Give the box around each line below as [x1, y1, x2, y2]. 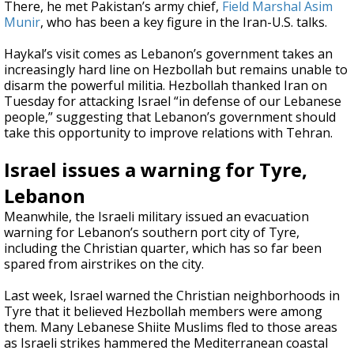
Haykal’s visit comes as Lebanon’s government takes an [4, 44, 333, 62]
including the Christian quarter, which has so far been [4, 239, 322, 257]
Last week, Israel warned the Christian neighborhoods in [4, 286, 340, 304]
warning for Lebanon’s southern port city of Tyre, [4, 223, 299, 241]
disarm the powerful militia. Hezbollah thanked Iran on [4, 76, 327, 94]
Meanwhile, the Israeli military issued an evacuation [4, 207, 309, 225]
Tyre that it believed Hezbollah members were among [4, 302, 322, 320]
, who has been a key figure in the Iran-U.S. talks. [40, 13, 327, 31]
